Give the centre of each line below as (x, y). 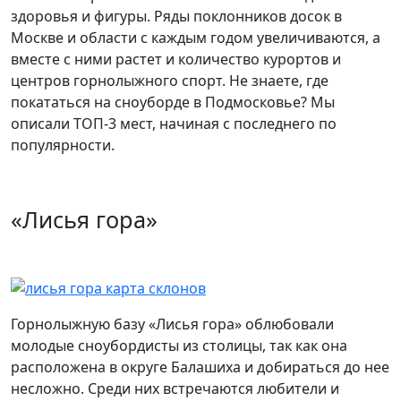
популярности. (63, 145)
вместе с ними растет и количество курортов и (176, 59)
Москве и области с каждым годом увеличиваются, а (196, 38)
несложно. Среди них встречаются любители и (175, 388)
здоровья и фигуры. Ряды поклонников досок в (176, 16)
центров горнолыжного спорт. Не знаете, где (170, 81)
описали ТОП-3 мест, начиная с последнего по (174, 124)
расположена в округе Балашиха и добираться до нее (200, 367)
